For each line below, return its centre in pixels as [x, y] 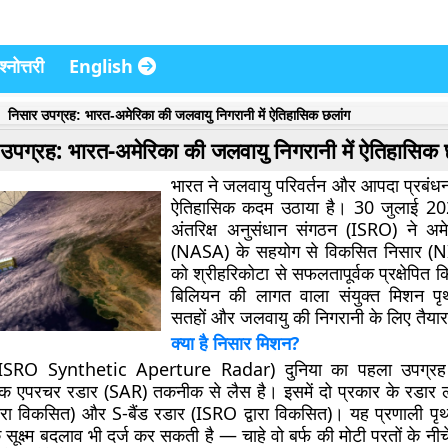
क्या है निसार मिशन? [235, 343]
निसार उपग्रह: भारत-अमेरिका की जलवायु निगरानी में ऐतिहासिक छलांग [178, 115]
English [103, 66]
